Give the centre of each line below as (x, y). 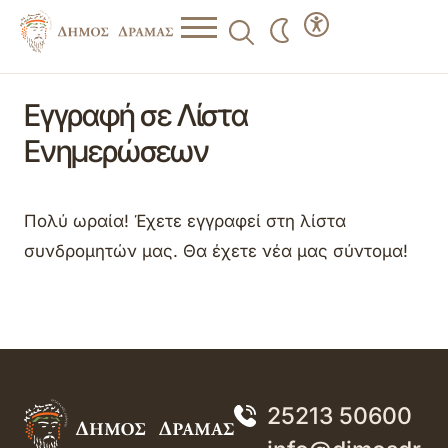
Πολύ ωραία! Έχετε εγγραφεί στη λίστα (185, 221)
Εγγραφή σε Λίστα (136, 114)
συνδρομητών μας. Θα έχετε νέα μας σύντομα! (216, 251)
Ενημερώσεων (116, 150)
